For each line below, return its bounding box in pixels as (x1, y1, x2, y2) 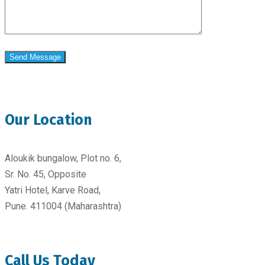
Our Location (5, 111, 92, 129)
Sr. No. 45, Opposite (5, 169, 86, 180)
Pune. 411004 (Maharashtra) (5, 201, 121, 212)
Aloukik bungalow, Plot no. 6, (5, 153, 121, 164)
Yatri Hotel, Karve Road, (5, 185, 101, 196)
